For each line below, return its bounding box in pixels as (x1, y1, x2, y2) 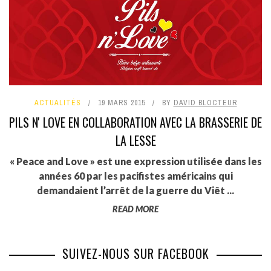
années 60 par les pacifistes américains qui (38, 169, 233, 181)
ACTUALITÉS (34, 97, 81, 108)
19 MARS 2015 (97, 97, 145, 108)
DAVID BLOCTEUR (173, 97, 237, 108)
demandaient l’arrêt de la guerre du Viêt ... (37, 184, 234, 196)
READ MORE (113, 203, 158, 214)
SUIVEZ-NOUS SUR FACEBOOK (62, 244, 209, 263)
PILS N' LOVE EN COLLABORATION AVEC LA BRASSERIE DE (9, 113, 262, 131)
